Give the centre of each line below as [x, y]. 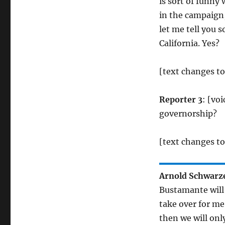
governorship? [188, 114]
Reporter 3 [181, 100]
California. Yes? [189, 43]
